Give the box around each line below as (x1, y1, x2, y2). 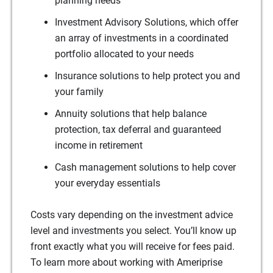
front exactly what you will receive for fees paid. (30, 241, 235, 252)
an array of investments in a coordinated (55, 32, 229, 44)
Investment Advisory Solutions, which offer (55, 16, 238, 28)
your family (55, 86, 104, 97)
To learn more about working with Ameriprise (30, 257, 222, 268)
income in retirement (55, 140, 143, 151)
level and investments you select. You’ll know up (30, 225, 236, 236)
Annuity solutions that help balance (55, 108, 207, 119)
